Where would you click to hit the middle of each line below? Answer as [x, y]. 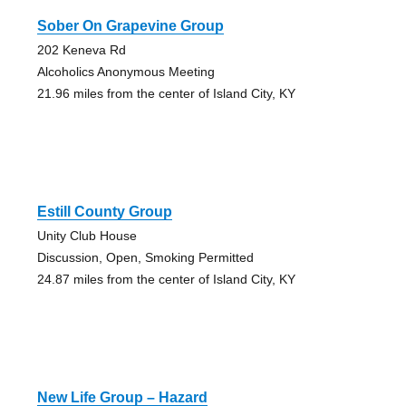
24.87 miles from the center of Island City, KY [166, 279]
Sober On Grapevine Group [130, 25]
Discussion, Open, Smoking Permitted [145, 257]
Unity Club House [87, 235]
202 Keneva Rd [81, 49]
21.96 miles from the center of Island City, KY [166, 93]
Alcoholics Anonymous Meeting [126, 71]
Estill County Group [104, 211]
